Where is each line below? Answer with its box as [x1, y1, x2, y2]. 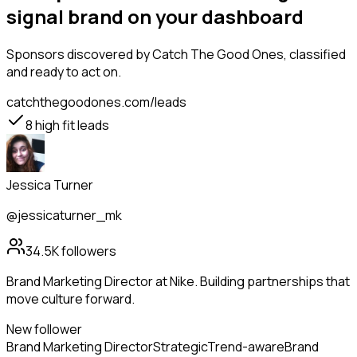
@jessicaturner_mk [6, 206, 122, 225]
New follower [6, 320, 82, 339]
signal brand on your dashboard [6, 3, 304, 30]
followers [59, 242, 116, 261]
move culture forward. [6, 290, 135, 308]
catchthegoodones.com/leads [6, 93, 186, 112]
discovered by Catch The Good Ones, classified [65, 45, 346, 64]
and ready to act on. [6, 63, 121, 81]
